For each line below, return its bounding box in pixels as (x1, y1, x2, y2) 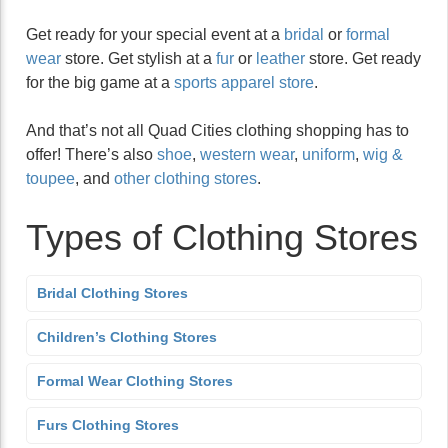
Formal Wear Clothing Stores (37, 373, 233, 389)
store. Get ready (305, 50, 421, 67)
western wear (200, 146, 294, 163)
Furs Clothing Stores (37, 417, 179, 433)
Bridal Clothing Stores (37, 285, 188, 301)
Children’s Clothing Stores (37, 329, 217, 345)
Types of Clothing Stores (26, 217, 418, 258)
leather (256, 50, 305, 67)
